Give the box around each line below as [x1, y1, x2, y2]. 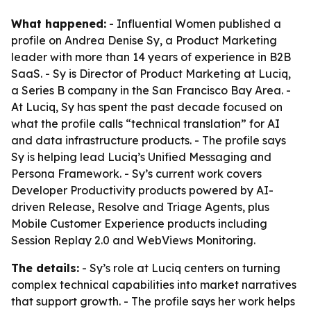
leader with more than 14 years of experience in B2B [11, 50, 291, 64]
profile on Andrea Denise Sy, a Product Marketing [11, 33, 277, 47]
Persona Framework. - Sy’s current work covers [11, 167, 262, 180]
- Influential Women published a [106, 17, 281, 31]
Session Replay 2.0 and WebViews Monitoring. [11, 233, 255, 247]
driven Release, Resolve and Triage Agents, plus [11, 200, 269, 214]
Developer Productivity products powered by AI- [11, 183, 274, 197]
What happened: [11, 17, 106, 31]
